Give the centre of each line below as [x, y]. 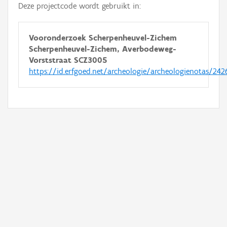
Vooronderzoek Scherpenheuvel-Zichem [103, 38]
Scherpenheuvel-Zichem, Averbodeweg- [103, 49]
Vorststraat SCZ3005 [68, 60]
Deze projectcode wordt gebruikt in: [80, 6]
